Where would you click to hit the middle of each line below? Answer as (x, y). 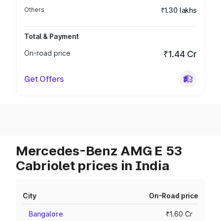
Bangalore (46, 214)
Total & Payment (52, 36)
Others (34, 10)
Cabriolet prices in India (93, 166)
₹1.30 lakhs (179, 10)
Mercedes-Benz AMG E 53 (99, 151)
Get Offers (44, 79)
